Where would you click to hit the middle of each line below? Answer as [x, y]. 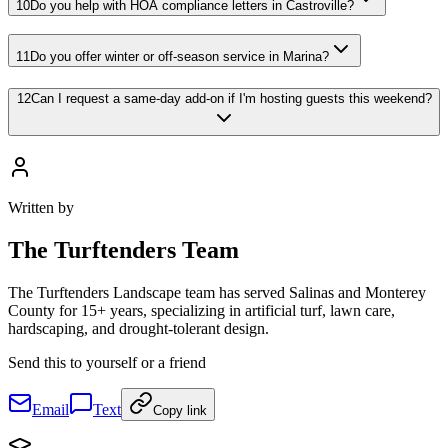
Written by [41, 207]
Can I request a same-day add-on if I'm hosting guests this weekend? [231, 98]
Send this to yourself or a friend [107, 362]
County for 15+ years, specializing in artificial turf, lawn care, [201, 310]
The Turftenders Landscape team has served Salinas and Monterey [217, 292]
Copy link [180, 410]
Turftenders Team [146, 249]
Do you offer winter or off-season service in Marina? [179, 57]
